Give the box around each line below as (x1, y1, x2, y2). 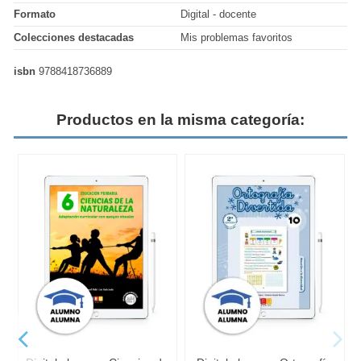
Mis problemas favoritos (180, 31, 293, 44)
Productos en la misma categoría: (56, 110, 305, 128)
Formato (14, 8, 56, 21)
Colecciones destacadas (14, 31, 135, 44)
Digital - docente (180, 8, 256, 21)
